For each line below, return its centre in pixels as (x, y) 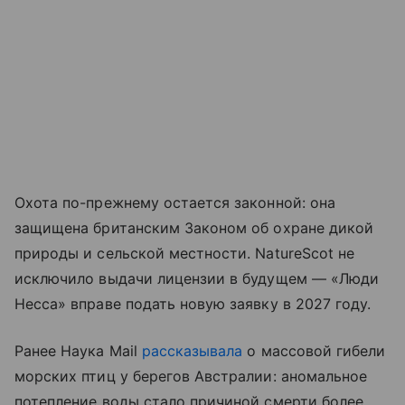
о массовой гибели (314, 350)
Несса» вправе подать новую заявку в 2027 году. (193, 303)
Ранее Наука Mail (78, 350)
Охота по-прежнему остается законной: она (175, 202)
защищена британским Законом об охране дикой (194, 227)
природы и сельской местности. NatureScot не (185, 253)
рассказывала (192, 350)
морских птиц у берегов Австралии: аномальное (191, 376)
